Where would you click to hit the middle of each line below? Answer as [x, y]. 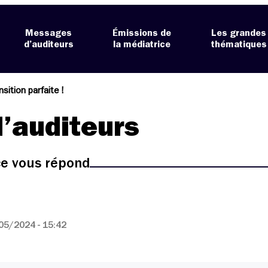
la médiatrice [142, 45]
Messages [49, 33]
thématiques [239, 45]
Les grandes [239, 33]
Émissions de [142, 33]
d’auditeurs [48, 45]
